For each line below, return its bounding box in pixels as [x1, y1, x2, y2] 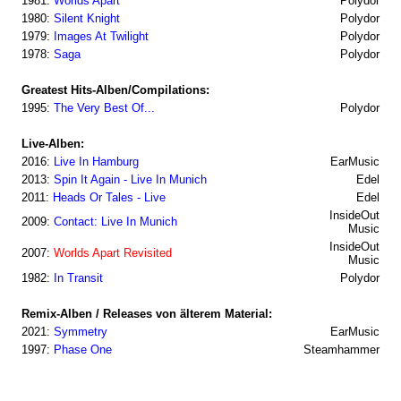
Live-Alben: [21, 137, 84, 150]
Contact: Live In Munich [54, 215, 177, 228]
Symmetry [54, 325, 107, 338]
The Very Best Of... [54, 101, 155, 115]
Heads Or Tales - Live [53, 191, 166, 204]
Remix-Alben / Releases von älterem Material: [21, 307, 272, 320]
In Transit [54, 271, 103, 285]
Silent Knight [54, 12, 120, 25]
